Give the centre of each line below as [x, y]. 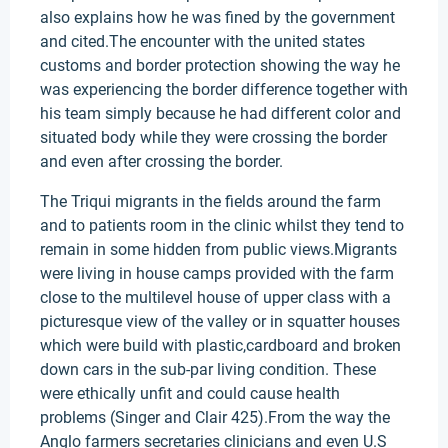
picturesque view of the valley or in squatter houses [220, 321]
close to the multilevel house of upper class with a [215, 297]
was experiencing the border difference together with [224, 89]
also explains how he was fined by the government [217, 17]
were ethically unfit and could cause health [190, 393]
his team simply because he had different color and [220, 113]
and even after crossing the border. [161, 161]
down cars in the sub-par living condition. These [208, 369]
